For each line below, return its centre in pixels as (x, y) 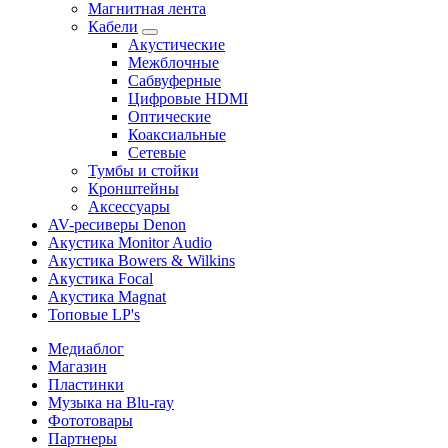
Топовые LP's (94, 314)
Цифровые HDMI (188, 98)
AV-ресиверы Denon (117, 224)
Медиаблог (86, 348)
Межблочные (173, 62)
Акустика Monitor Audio (130, 242)
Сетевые (157, 152)
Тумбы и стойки (143, 170)
